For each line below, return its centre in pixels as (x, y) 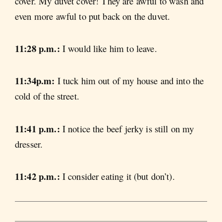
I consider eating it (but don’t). (118, 176)
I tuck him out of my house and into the (131, 81)
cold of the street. (47, 96)
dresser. (29, 144)
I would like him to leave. (110, 48)
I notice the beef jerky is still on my (128, 128)
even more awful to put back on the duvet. (93, 16)
